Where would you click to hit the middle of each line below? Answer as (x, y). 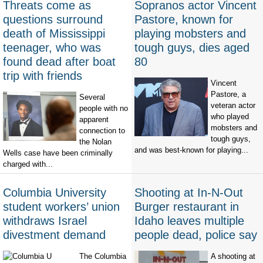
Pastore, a (228, 95)
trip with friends (43, 76)
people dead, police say (196, 235)
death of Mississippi (54, 34)
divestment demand (54, 235)
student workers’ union (61, 207)
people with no (104, 109)
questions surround (53, 20)
